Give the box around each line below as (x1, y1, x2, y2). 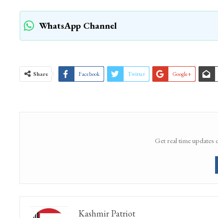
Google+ (172, 70, 191, 78)
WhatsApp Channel (38, 19, 117, 32)
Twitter (127, 70, 145, 78)
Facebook (78, 70, 100, 78)
